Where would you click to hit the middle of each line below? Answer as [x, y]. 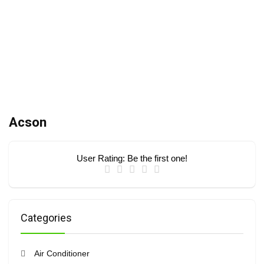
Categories [46, 218]
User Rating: [102, 158]
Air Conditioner [62, 253]
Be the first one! [157, 158]
